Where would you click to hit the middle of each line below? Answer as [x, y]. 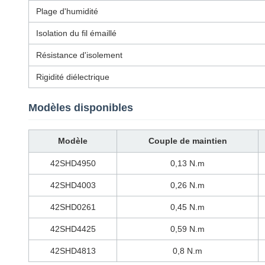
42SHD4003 [73, 185]
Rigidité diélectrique [73, 77]
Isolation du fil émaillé [76, 33]
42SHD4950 [73, 163]
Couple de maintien [188, 140]
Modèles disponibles [81, 107]
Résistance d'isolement [79, 55]
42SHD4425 [73, 229]
